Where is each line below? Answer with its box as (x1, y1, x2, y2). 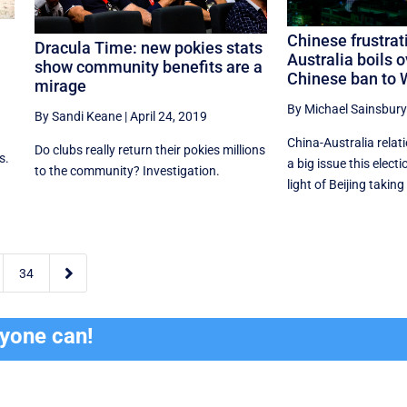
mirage (34, 75, 86, 95)
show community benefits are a (34, 56, 263, 76)
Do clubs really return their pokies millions (34, 142, 265, 157)
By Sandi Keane (34, 108, 122, 124)
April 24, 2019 (129, 108, 207, 124)
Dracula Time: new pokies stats (34, 37, 263, 57)
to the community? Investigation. (34, 163, 220, 178)
